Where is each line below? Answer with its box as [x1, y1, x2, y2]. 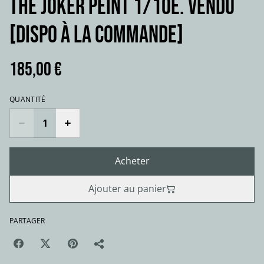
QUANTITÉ [9, 94, 46, 104]
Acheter [114, 154, 150, 167]
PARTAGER [9, 216, 45, 226]
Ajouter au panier [88, 182, 166, 195]
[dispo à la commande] [9, 21, 183, 49]
